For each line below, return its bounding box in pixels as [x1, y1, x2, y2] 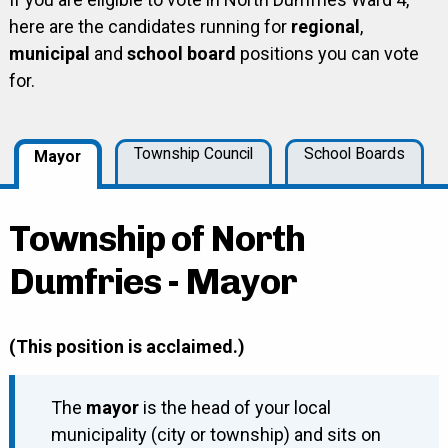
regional [290, 15, 360, 37]
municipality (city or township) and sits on [50, 424, 381, 446]
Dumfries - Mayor [8, 260, 297, 304]
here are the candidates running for [8, 15, 291, 37]
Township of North [8, 217, 305, 261]
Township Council [134, 143, 254, 163]
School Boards [304, 143, 406, 163]
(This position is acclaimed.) [8, 336, 245, 358]
